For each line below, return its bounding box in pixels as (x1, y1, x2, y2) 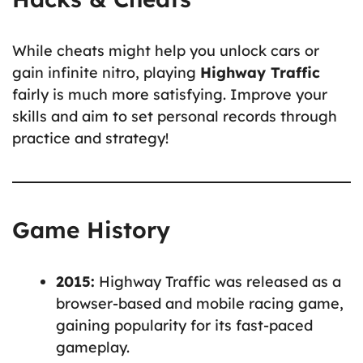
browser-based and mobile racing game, (56, 293, 344, 313)
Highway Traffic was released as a (95, 271, 341, 291)
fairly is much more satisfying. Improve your (12, 84, 327, 104)
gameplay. (56, 337, 130, 357)
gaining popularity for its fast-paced (56, 315, 313, 335)
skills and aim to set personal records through (12, 106, 337, 126)
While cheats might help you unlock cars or (12, 41, 319, 60)
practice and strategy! (12, 128, 169, 147)
